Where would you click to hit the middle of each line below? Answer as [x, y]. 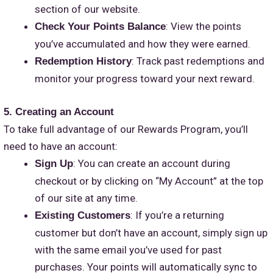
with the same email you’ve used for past [128, 250]
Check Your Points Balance [100, 27]
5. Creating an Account [59, 112]
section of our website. [87, 9]
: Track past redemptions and [198, 61]
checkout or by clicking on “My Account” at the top [149, 181]
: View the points [204, 27]
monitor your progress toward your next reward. [145, 79]
